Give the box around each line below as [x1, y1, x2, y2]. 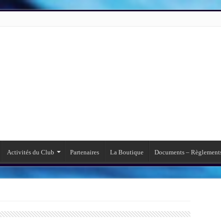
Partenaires [70, 148, 99, 156]
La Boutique [110, 148, 144, 156]
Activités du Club [6, 148, 54, 156]
